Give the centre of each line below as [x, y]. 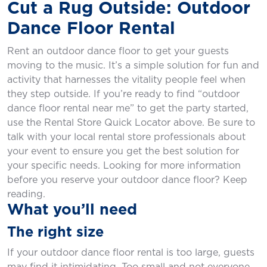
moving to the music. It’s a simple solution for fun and [133, 66]
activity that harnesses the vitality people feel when [126, 80]
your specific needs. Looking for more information [124, 166]
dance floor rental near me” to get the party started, [128, 108]
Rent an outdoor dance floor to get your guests [118, 51]
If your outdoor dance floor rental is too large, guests [131, 253]
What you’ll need [72, 210]
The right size [55, 232]
